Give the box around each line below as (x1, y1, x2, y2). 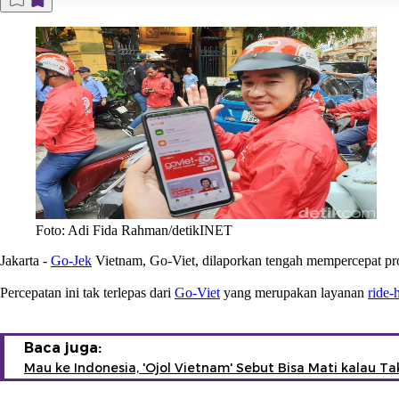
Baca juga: (24, 338, 102, 356)
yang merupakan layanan (220, 284, 368, 300)
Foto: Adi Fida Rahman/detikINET (36, 222, 232, 238)
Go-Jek (51, 252, 92, 268)
